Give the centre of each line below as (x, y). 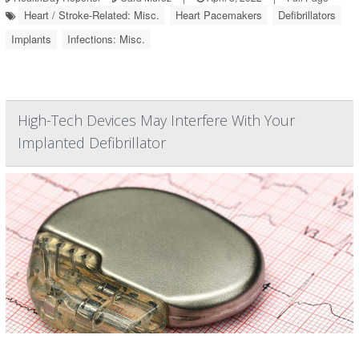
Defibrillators (307, 15)
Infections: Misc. (106, 39)
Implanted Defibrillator (92, 143)
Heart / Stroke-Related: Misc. (92, 15)
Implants (31, 39)
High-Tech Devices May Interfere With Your (156, 120)
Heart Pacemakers (219, 15)
